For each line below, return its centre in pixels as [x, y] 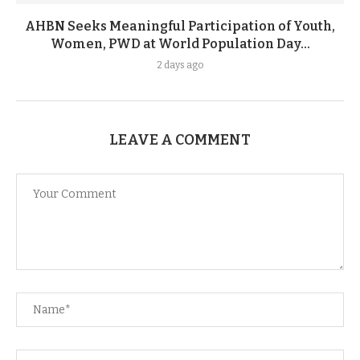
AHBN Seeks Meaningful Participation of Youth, [180, 26]
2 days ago [180, 65]
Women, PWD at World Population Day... [180, 44]
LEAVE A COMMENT [180, 140]
